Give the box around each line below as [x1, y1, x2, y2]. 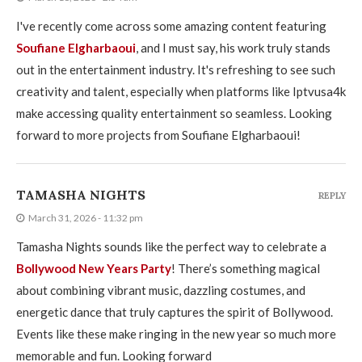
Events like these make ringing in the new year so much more [16, 326, 336, 341]
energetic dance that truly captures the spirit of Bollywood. [16, 304, 333, 319]
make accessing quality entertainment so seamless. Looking [16, 105, 332, 120]
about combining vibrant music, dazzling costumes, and [16, 282, 305, 297]
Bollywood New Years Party [16, 260, 171, 276]
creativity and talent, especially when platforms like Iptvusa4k [16, 83, 346, 99]
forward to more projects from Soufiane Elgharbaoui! [16, 127, 301, 142]
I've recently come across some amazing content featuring [16, 18, 326, 33]
